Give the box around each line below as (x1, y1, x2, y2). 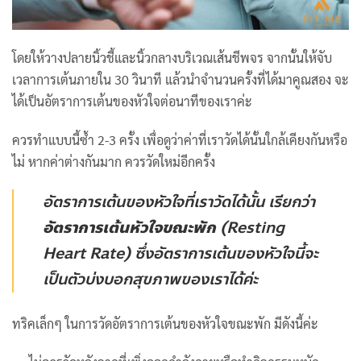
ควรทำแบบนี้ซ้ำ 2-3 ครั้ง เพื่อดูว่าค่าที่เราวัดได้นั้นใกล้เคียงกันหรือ (12, 131, 347, 148)
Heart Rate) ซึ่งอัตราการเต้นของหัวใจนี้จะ (43, 241, 318, 265)
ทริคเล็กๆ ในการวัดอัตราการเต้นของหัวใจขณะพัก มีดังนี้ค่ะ (12, 314, 318, 332)
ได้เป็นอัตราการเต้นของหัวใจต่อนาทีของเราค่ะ (12, 93, 252, 110)
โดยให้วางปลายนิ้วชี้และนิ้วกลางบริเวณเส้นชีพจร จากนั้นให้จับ (12, 49, 332, 67)
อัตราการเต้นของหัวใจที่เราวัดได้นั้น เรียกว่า (43, 189, 315, 214)
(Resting (216, 215, 284, 239)
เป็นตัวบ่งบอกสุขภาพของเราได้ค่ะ (43, 267, 258, 291)
